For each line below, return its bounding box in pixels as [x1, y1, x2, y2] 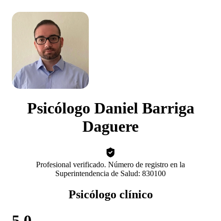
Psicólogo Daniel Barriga [27, 99, 194, 117]
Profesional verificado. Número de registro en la [36, 160, 185, 169]
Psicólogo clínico [68, 187, 153, 201]
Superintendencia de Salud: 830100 [55, 169, 166, 178]
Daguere [82, 117, 139, 136]
